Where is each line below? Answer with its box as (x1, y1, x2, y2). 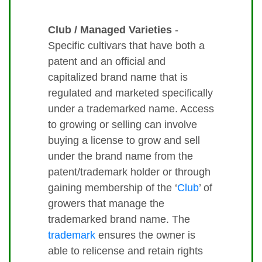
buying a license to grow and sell (48, 135, 200, 147)
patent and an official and (48, 56, 166, 68)
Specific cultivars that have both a (48, 40, 205, 52)
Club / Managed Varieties (48, 24, 172, 36)
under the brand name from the (48, 150, 193, 163)
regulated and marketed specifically (48, 87, 213, 99)
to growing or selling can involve (48, 119, 197, 131)
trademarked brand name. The (48, 213, 190, 226)
